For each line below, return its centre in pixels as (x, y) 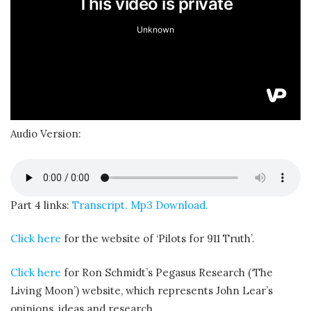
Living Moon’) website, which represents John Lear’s (142, 290)
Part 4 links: (41, 205)
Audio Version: (46, 134)
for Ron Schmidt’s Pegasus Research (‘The (167, 272)
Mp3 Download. (169, 205)
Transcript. (101, 205)
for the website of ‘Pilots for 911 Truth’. (158, 239)
